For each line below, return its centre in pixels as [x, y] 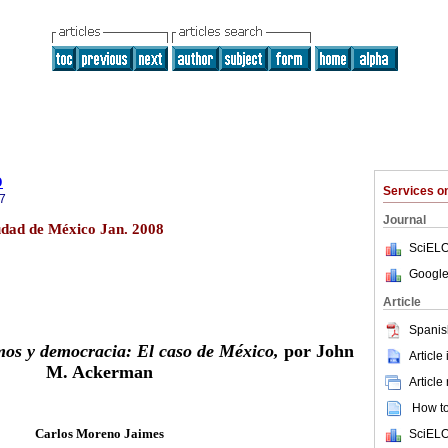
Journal [404, 220]
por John [316, 351]
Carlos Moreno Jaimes [99, 433]
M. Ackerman [99, 372]
